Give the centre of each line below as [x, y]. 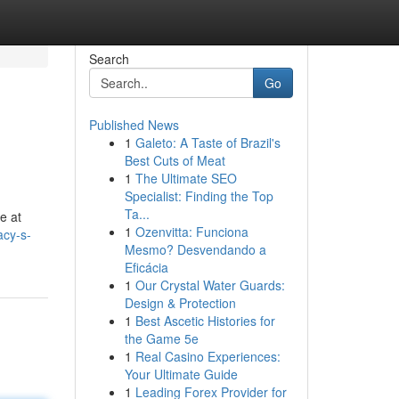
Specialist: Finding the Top [199, 196]
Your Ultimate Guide [181, 374]
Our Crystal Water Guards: [210, 285]
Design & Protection [180, 303]
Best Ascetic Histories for [205, 321]
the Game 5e [161, 338]
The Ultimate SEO [186, 178]
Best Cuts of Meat [175, 160]
